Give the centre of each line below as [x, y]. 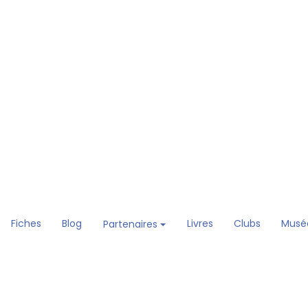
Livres [200, 224]
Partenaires [131, 224]
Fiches [26, 224]
